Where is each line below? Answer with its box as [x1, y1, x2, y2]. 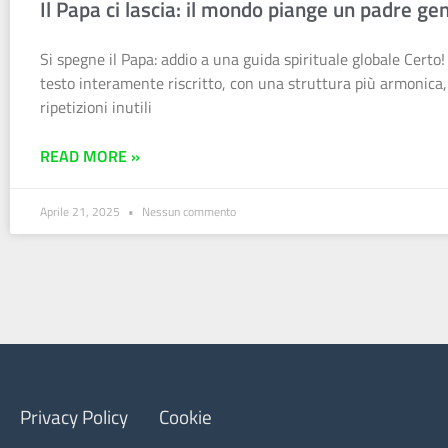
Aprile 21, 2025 [40, 201, 123, 221]
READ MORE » [40, 143, 140, 168]
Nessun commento [139, 201, 236, 221]
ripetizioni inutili [40, 94, 152, 119]
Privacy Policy [20, 401, 128, 431]
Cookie [159, 401, 212, 431]
